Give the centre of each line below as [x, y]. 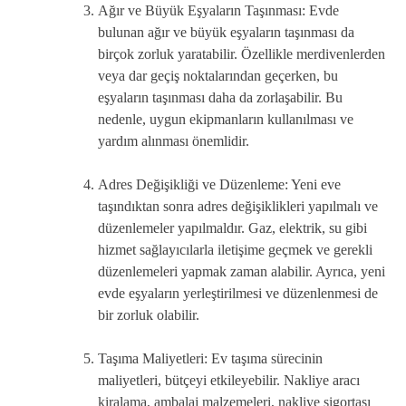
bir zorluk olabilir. [149, 314]
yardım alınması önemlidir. [174, 140]
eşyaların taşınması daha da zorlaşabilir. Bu [220, 97]
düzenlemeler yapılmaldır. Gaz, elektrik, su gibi [232, 227]
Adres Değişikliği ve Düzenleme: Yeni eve [219, 184]
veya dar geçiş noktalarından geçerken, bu [218, 75]
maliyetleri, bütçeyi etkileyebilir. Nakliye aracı [229, 380]
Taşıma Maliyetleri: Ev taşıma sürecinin [210, 358]
